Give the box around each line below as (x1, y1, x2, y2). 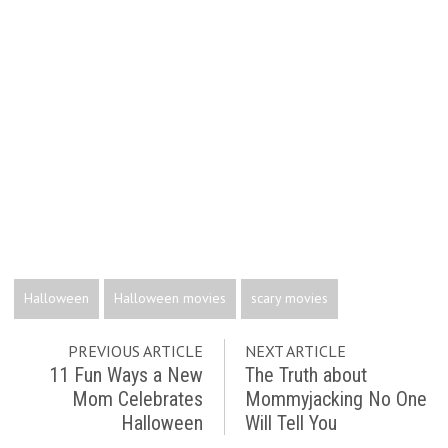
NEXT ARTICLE (245, 341, 347, 361)
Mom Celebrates (71, 387, 203, 411)
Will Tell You (245, 411, 338, 435)
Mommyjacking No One (245, 387, 428, 411)
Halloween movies (113, 289, 226, 307)
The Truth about (245, 363, 368, 387)
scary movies (250, 289, 328, 307)
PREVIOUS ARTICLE (67, 341, 203, 361)
